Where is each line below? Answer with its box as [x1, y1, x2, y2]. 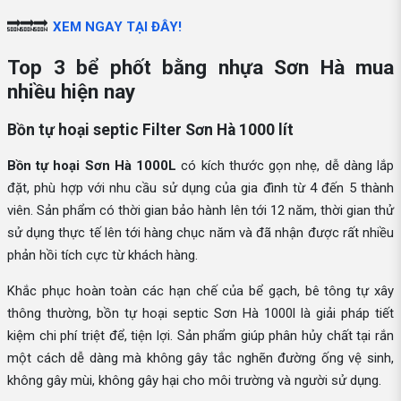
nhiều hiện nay [7, 80, 135, 104]
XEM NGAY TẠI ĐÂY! [53, 19, 182, 36]
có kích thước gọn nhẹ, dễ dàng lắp [181, 158, 395, 175]
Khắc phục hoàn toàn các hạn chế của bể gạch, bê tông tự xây [7, 283, 394, 300]
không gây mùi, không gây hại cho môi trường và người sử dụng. [7, 372, 381, 389]
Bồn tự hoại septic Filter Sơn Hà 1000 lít [7, 120, 294, 139]
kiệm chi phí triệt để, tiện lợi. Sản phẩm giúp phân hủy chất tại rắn [7, 328, 394, 345]
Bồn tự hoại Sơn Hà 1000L [7, 158, 182, 175]
